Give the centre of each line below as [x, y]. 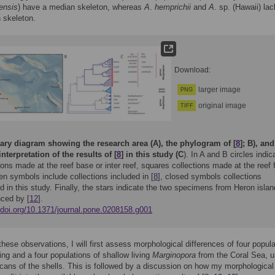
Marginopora [174, 255]
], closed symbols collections [210, 176]
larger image [219, 90]
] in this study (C [152, 154]
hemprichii [173, 7]
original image [222, 106]
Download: [192, 70]
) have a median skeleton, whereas [81, 7]
